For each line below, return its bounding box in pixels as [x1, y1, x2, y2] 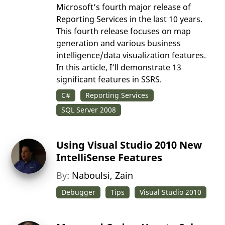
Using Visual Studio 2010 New [56, 138, 202, 152]
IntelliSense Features [56, 151, 163, 165]
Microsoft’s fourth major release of [56, 2, 191, 13]
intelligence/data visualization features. [56, 50, 206, 61]
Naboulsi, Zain [72, 169, 134, 182]
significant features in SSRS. [56, 74, 162, 85]
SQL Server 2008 [61, 105, 117, 115]
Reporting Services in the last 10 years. [56, 14, 203, 25]
